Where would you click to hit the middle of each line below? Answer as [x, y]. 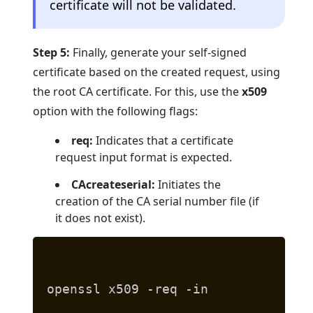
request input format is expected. [144, 157]
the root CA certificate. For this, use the [138, 91]
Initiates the [188, 184]
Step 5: [52, 52]
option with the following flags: [116, 111]
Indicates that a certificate [163, 140]
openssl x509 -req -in [128, 289]
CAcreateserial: [114, 184]
